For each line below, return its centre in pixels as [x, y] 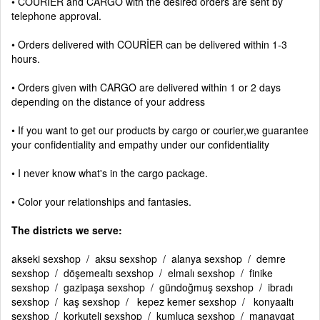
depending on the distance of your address [108, 101]
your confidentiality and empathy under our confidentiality [140, 144]
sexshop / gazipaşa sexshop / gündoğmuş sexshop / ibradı [152, 287]
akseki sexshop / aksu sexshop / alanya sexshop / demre [149, 259]
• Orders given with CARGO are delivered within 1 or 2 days [146, 87]
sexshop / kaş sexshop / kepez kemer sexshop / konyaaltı [152, 301]
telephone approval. [56, 16]
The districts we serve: [67, 230]
